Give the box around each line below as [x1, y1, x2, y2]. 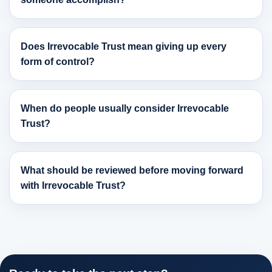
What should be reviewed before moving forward [21, 165, 243, 176]
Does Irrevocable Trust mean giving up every [21, 41, 226, 52]
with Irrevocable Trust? [21, 180, 126, 191]
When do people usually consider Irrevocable [21, 103, 229, 114]
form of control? [21, 56, 95, 67]
